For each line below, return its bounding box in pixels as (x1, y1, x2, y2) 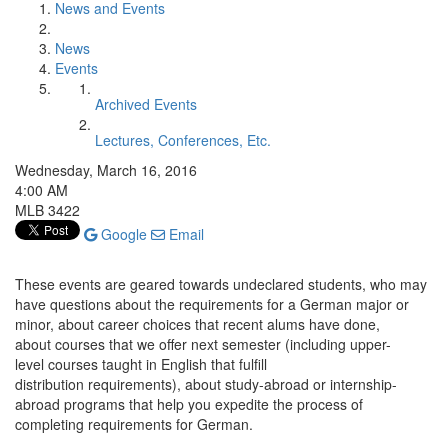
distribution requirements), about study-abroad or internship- (15, 374, 397, 394)
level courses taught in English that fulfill (15, 354, 267, 374)
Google (97, 224, 147, 244)
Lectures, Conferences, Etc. (95, 130, 271, 150)
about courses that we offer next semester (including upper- (15, 334, 391, 354)
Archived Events (95, 94, 197, 114)
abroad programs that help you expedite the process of (15, 394, 363, 414)
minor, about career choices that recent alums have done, (15, 314, 380, 334)
